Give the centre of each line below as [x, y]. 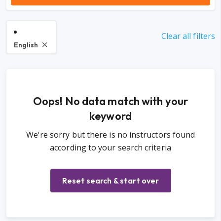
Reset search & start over [110, 181]
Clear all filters [188, 36]
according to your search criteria [110, 148]
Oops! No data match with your [110, 101]
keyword [110, 116]
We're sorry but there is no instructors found [110, 135]
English [26, 45]
